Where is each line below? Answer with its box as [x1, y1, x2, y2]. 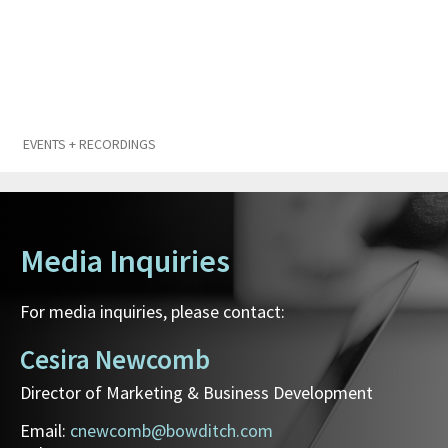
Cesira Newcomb [20, 342, 210, 377]
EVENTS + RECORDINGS [23, 135, 156, 154]
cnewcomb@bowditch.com [70, 419, 273, 443]
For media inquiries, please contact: [20, 300, 285, 324]
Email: [20, 419, 70, 443]
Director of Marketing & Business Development [20, 381, 373, 405]
